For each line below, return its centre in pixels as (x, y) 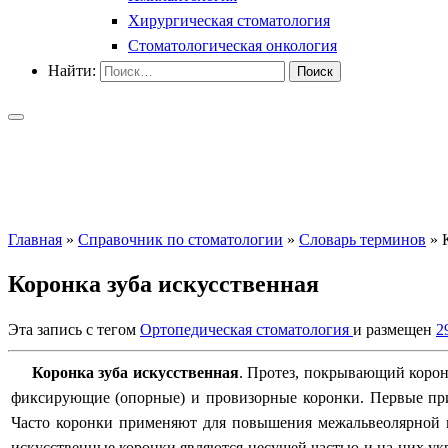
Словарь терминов (362, 239)
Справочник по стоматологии (180, 239)
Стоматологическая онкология (232, 45)
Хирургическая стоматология (229, 20)
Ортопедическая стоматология (246, 329)
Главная (35, 239)
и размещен (394, 329)
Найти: (72, 70)
